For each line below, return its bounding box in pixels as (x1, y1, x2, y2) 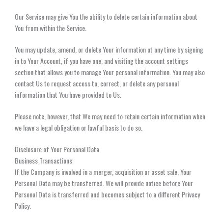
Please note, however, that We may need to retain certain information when (15, 110, 205, 121)
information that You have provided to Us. (15, 89, 121, 100)
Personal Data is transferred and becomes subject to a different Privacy (15, 189, 200, 199)
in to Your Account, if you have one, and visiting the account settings (15, 55, 188, 66)
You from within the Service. (15, 22, 86, 33)
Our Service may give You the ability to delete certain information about (15, 11, 197, 22)
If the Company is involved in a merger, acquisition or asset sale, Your (15, 166, 192, 177)
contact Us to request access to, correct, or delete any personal (15, 78, 179, 88)
